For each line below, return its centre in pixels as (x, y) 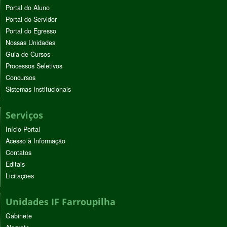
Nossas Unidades (30, 43)
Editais (15, 164)
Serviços (24, 115)
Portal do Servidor (31, 20)
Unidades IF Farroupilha (61, 202)
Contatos (18, 153)
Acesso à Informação (35, 141)
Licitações (20, 176)
